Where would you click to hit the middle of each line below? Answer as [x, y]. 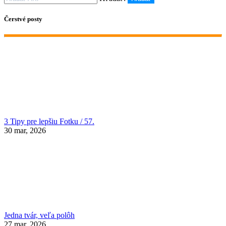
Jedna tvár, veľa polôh [39, 215]
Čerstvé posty [23, 19]
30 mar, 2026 [25, 131]
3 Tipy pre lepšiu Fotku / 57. [49, 122]
